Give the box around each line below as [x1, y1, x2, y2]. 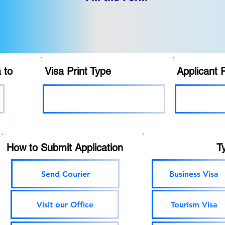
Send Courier [41, 169, 90, 179]
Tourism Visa [170, 199, 217, 209]
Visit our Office [36, 199, 93, 209]
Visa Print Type [45, 65, 111, 77]
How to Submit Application [7, 142, 123, 154]
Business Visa [169, 169, 218, 179]
